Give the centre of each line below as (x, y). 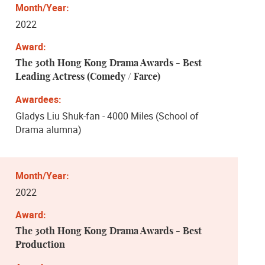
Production (40, 245)
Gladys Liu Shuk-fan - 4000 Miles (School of (107, 116)
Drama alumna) (49, 129)
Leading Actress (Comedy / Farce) (88, 77)
